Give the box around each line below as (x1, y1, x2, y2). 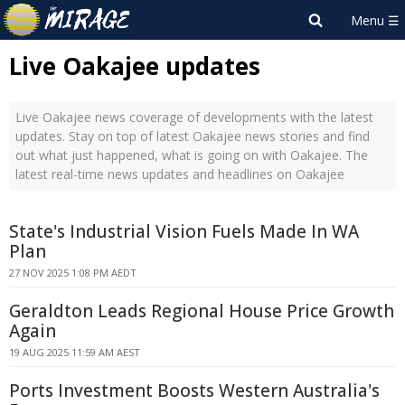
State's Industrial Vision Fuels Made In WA (9, 220, 359, 243)
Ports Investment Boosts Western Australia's (9, 379, 380, 402)
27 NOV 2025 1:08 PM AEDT (9, 266, 137, 279)
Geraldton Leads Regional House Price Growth (9, 299, 394, 323)
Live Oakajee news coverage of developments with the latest (15, 108, 373, 126)
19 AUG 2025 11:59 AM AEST (9, 345, 140, 359)
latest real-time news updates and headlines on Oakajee (15, 165, 344, 183)
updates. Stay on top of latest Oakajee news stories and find (15, 127, 370, 145)
